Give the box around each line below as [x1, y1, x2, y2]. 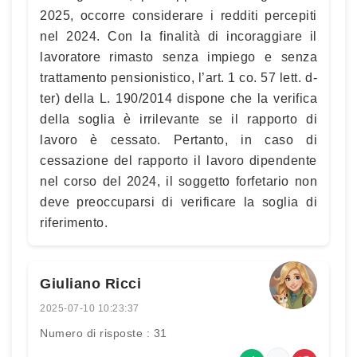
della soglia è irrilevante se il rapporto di [40, 112, 317, 126]
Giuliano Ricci [40, 276, 141, 292]
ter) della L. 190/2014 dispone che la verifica [40, 92, 317, 105]
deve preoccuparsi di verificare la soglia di [40, 195, 317, 209]
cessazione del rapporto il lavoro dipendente [40, 154, 317, 167]
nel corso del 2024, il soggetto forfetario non [40, 175, 317, 188]
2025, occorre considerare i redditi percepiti [40, 9, 317, 22]
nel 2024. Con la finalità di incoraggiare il [40, 29, 317, 43]
